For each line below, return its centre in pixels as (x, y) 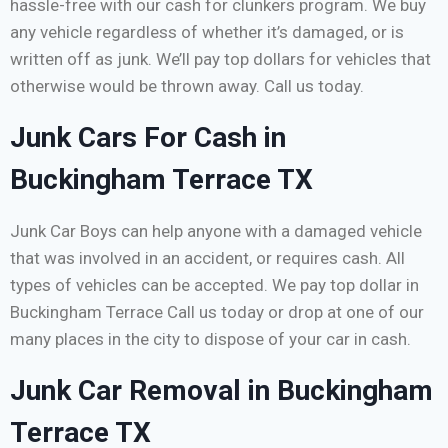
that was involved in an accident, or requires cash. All (207, 258)
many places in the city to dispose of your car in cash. (210, 339)
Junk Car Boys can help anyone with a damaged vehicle (216, 231)
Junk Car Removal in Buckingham (221, 391)
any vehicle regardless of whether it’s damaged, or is (207, 32)
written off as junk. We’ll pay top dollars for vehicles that (220, 59)
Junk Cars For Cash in (148, 138)
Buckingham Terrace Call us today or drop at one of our (217, 312)
